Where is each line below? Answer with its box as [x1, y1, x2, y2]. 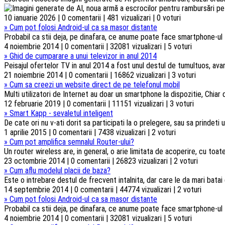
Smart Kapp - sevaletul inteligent [10, 108, 113, 118]
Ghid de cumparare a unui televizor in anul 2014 [10, 51, 157, 61]
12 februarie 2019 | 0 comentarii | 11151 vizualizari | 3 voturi [4, 98, 194, 108]
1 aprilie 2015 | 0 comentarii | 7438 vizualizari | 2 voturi [4, 127, 176, 137]
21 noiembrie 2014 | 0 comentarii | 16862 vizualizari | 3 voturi [4, 70, 196, 80]
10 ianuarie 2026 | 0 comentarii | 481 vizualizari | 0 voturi [4, 13, 181, 23]
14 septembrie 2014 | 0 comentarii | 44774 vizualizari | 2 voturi [4, 184, 201, 194]
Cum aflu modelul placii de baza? [10, 165, 110, 175]
